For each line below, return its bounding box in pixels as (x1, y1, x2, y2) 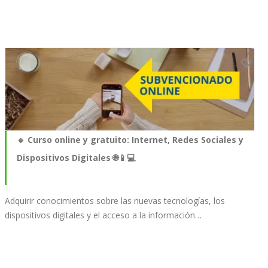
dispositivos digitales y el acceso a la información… (5, 209, 202, 221)
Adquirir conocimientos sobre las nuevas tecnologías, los (5, 195, 225, 207)
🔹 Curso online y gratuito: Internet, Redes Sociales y (17, 134, 243, 146)
